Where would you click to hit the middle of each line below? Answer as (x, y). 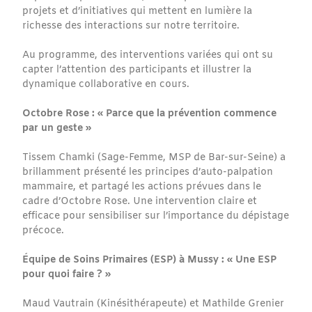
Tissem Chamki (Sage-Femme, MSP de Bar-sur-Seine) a (154, 158)
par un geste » (57, 129)
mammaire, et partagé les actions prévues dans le (142, 187)
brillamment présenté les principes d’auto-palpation (148, 173)
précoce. (44, 231)
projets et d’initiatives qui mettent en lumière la (138, 12)
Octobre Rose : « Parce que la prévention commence (150, 114)
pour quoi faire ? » (67, 275)
